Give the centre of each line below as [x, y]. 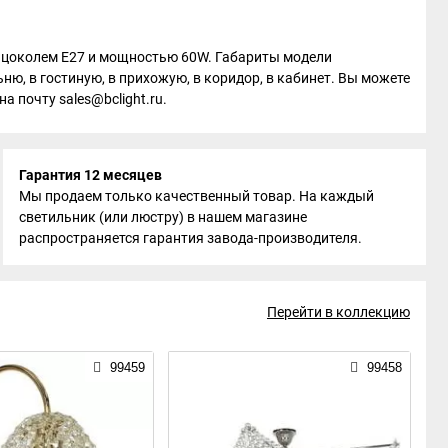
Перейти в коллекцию [338, 311]
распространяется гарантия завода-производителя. [191, 237]
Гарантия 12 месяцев [91, 174]
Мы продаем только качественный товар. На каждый [197, 195]
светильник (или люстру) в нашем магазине [163, 216]
